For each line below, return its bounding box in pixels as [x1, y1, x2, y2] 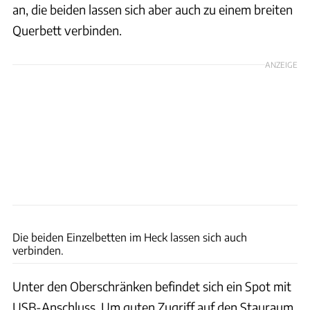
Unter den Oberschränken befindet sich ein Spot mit [12, 278, 291, 295]
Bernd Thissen [255, 208, 304, 218]
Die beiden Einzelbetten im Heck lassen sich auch [12, 230, 247, 244]
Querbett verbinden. [12, 22, 122, 39]
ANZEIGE [265, 60, 298, 70]
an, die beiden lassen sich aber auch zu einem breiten [12, 1, 293, 18]
